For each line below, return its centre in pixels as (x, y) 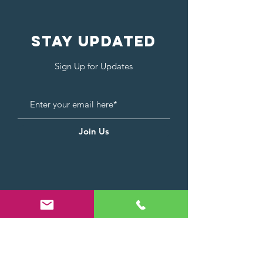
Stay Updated (94, 41)
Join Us (94, 131)
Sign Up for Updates (94, 66)
